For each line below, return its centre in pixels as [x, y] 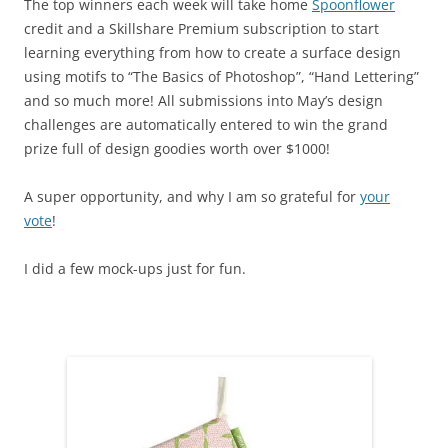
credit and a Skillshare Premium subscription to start [201, 29]
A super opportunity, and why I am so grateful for [192, 197]
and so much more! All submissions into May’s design [203, 101]
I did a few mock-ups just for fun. [135, 269]
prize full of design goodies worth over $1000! [177, 149]
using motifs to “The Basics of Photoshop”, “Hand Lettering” [221, 77]
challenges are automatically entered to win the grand [206, 125]
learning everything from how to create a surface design [212, 53]
